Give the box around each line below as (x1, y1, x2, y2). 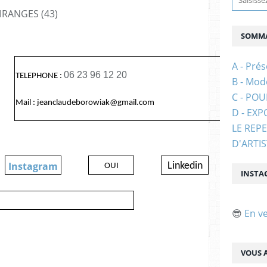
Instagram (8, 160, 58, 173)
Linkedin (167, 160, 203, 172)
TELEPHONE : (15, 72, 64, 80)
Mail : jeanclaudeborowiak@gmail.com (15, 98, 154, 107)
